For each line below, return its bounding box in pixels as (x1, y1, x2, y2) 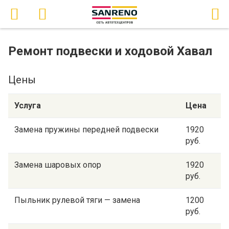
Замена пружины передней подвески (14, 125, 158, 134)
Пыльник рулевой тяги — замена (14, 195, 140, 205)
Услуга (14, 101, 41, 110)
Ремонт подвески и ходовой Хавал (8, 44, 212, 58)
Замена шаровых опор (14, 160, 101, 170)
